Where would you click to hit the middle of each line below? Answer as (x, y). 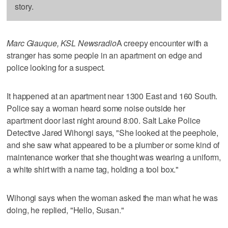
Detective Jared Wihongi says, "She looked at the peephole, (113, 132)
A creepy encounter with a (162, 43)
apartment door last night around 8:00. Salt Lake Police (104, 120)
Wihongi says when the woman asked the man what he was (112, 197)
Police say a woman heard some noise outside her (96, 108)
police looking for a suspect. (56, 67)
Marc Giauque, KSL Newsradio (62, 43)
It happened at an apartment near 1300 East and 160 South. (112, 96)
